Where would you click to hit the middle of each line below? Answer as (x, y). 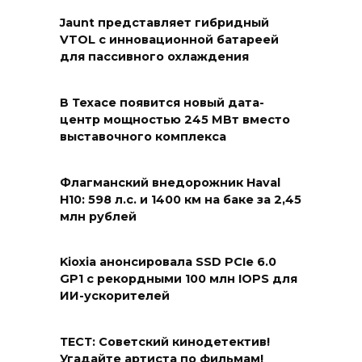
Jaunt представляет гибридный (164, 23)
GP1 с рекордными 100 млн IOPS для (179, 279)
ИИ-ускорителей (115, 296)
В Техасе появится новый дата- (162, 103)
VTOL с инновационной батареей (169, 40)
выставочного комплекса (143, 137)
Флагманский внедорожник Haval (170, 183)
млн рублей (98, 217)
